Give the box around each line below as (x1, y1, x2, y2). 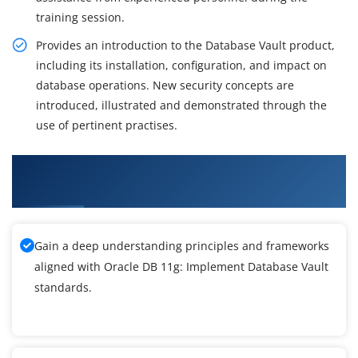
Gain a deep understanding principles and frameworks (34, 238, 329, 254)
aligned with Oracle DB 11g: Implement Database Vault (34, 259, 328, 275)
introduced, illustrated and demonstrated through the (36, 97, 327, 113)
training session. (36, 10, 125, 26)
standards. (34, 280, 92, 296)
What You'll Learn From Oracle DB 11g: (12, 157, 279, 177)
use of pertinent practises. (36, 117, 177, 133)
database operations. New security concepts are (36, 78, 294, 93)
